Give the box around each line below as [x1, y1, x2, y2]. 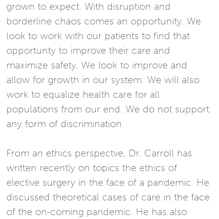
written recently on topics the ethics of [6, 162, 177, 174]
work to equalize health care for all [6, 88, 160, 101]
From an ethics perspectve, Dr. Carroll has [6, 147, 193, 159]
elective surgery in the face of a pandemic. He [6, 176, 210, 189]
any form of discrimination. [6, 118, 125, 130]
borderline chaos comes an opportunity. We [6, 15, 201, 27]
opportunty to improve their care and [6, 44, 171, 57]
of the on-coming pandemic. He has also [6, 206, 188, 218]
